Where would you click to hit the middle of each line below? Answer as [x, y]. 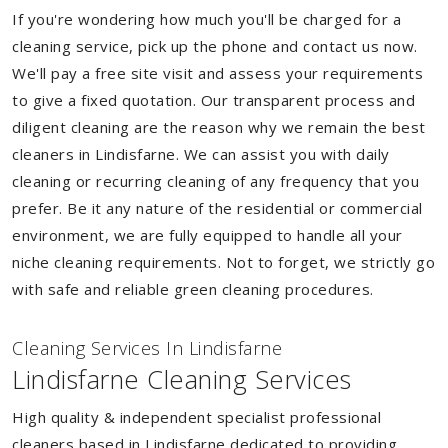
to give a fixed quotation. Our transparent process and [213, 100]
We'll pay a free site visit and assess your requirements [217, 73]
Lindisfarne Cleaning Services [182, 379]
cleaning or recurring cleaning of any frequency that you [215, 181]
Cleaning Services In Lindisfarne [147, 348]
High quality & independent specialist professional [196, 417]
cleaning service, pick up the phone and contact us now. [215, 46]
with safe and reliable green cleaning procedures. [193, 289]
